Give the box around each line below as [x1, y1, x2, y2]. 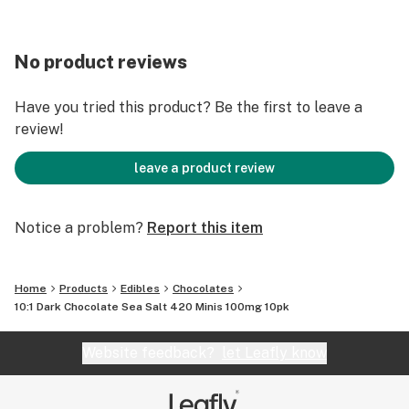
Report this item [147, 219, 263, 236]
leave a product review [134, 161, 275, 175]
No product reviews [15, 51, 187, 73]
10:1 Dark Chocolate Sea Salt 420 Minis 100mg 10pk [15, 300, 289, 313]
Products [59, 282, 108, 295]
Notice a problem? [15, 219, 143, 236]
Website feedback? [82, 344, 222, 362]
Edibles [121, 282, 160, 295]
